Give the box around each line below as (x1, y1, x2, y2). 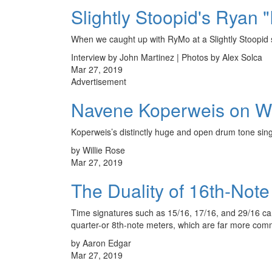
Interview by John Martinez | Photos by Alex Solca (71, 50, 262, 63)
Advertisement (71, 75, 126, 87)
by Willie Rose (71, 143, 125, 156)
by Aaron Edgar (71, 236, 131, 249)
